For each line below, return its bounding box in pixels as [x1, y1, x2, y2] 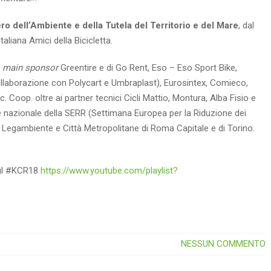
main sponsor [2, 62, 58, 73]
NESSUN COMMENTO [181, 238, 266, 249]
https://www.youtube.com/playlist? [41, 165, 178, 176]
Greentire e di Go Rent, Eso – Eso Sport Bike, [58, 62, 237, 73]
